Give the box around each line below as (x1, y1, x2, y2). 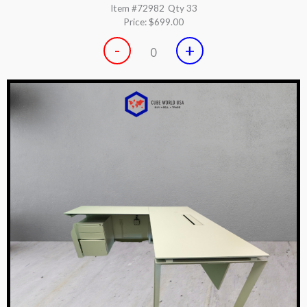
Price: (123, 15, 149, 27)
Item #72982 (110, 1, 164, 14)
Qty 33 (167, 1, 197, 14)
